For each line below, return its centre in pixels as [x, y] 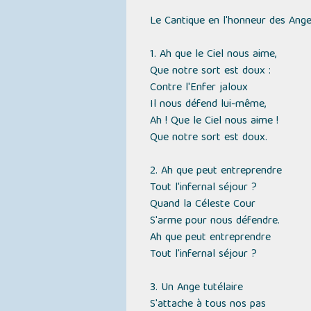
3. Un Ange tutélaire [196, 288]
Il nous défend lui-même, [208, 105]
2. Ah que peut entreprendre [216, 171]
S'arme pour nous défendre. [215, 221]
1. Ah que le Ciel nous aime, [213, 55]
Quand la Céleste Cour [202, 205]
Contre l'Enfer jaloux [199, 88]
